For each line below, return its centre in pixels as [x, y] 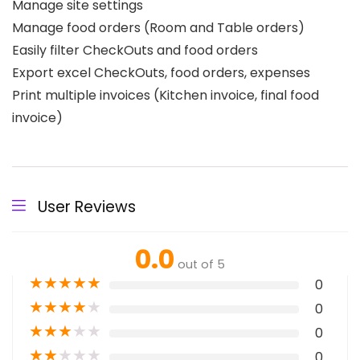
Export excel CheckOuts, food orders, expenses [161, 72]
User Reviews [87, 207]
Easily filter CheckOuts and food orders [135, 50]
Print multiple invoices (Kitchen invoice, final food [166, 95]
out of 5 [201, 264]
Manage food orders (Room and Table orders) [158, 27]
